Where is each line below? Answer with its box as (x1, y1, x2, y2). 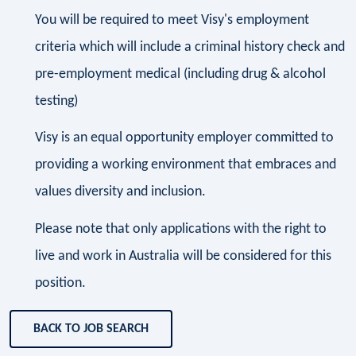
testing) (35, 93, 78, 109)
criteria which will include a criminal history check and (35, 39, 345, 55)
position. (35, 275, 86, 291)
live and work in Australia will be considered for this (35, 248, 331, 264)
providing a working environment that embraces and (35, 157, 336, 173)
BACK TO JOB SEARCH (33, 322, 149, 335)
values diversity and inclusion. (35, 184, 206, 200)
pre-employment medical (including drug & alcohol (35, 66, 326, 82)
